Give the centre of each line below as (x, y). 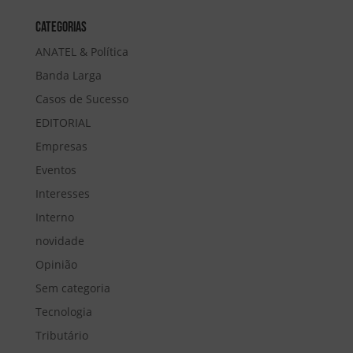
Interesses (62, 194)
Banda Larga (68, 76)
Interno (54, 217)
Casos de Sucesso (82, 99)
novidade (59, 241)
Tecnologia (63, 312)
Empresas (61, 147)
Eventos (56, 170)
